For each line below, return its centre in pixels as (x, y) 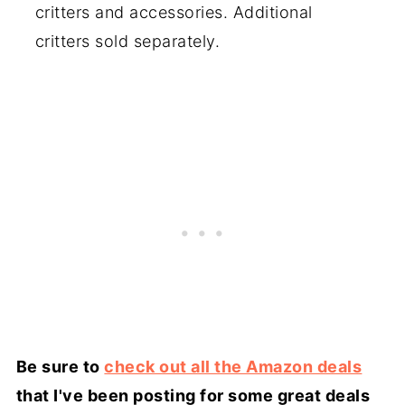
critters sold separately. (127, 41)
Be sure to (60, 366)
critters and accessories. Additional (174, 12)
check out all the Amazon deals (233, 366)
